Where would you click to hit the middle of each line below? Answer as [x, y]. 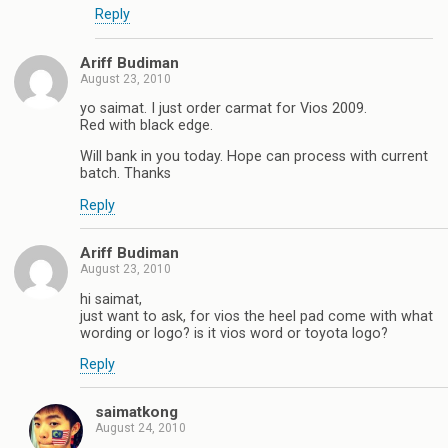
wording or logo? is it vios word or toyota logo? [234, 333]
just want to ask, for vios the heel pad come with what [256, 316]
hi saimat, [111, 299]
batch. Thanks [125, 174]
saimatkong [136, 412]
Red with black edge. [146, 126]
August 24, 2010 [140, 428]
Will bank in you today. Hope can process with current [254, 157]
